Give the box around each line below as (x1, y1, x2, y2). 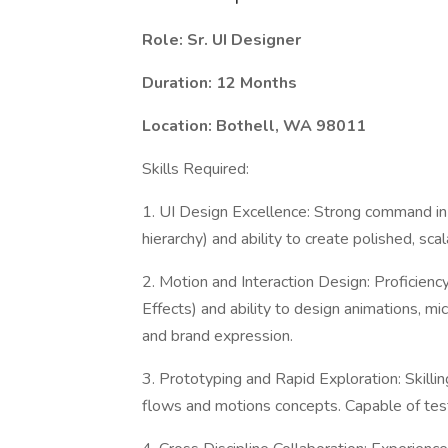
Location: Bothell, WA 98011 (142, 115, 366, 137)
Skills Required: (142, 158, 249, 180)
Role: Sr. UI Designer (142, 29, 301, 51)
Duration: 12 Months (142, 72, 297, 94)
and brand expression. (142, 325, 293, 347)
